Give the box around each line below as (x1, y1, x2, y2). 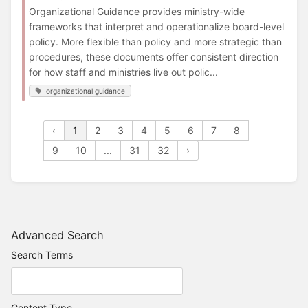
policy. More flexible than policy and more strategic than (29, 35, 282, 47)
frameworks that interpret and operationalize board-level (29, 20, 284, 32)
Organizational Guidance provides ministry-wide (29, 5, 245, 17)
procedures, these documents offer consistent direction (29, 50, 278, 63)
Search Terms (11, 249, 73, 261)
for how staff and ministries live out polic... (29, 65, 218, 78)
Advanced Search (11, 228, 104, 243)
